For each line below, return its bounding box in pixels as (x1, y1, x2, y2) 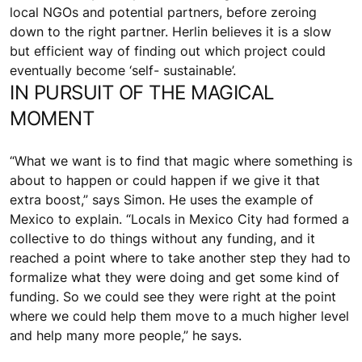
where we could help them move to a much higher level (10, 308, 349, 325)
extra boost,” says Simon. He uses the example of (10, 192, 314, 208)
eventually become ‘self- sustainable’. (10, 62, 236, 79)
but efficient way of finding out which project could (10, 43, 326, 60)
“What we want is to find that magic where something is (10, 153, 352, 170)
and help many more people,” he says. (10, 327, 242, 344)
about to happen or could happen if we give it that (10, 172, 320, 189)
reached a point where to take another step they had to (10, 250, 351, 267)
